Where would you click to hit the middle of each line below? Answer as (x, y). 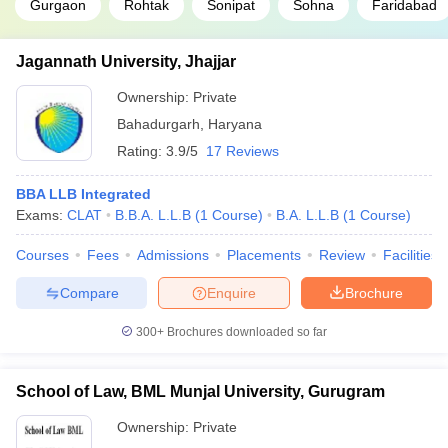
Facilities (410, 255)
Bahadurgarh (158, 124)
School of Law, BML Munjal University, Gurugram (200, 391)
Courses (42, 255)
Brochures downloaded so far (245, 332)
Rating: (141, 151)
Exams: (41, 215)
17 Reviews (242, 151)
